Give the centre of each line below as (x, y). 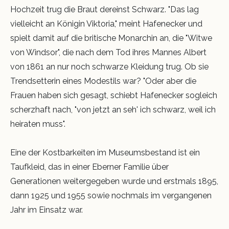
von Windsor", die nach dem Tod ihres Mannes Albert (108, 53)
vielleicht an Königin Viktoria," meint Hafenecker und (106, 24)
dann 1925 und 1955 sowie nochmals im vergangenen (111, 196)
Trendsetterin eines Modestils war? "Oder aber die (103, 81)
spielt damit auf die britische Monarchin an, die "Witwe (111, 38)
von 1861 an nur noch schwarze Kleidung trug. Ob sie (109, 67)
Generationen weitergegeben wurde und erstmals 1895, (114, 181)
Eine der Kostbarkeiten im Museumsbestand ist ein (105, 153)
